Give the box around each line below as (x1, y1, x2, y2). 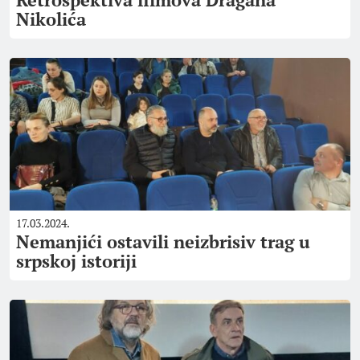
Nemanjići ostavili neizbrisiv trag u (16, 230, 310, 253)
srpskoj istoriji (16, 249, 137, 272)
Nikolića (16, 7, 86, 31)
